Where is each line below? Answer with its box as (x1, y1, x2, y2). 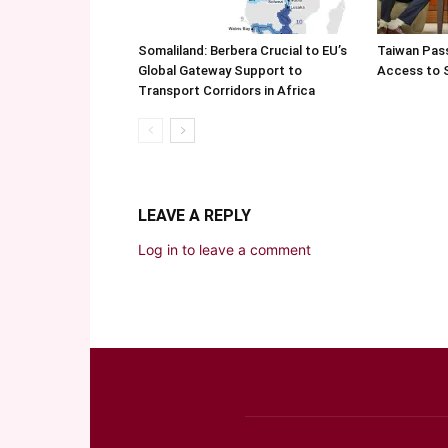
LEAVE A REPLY (138, 206, 251, 225)
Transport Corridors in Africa (138, 83, 315, 98)
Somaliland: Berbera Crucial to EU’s (138, 43, 347, 58)
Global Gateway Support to (138, 63, 302, 78)
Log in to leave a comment (138, 241, 311, 258)
